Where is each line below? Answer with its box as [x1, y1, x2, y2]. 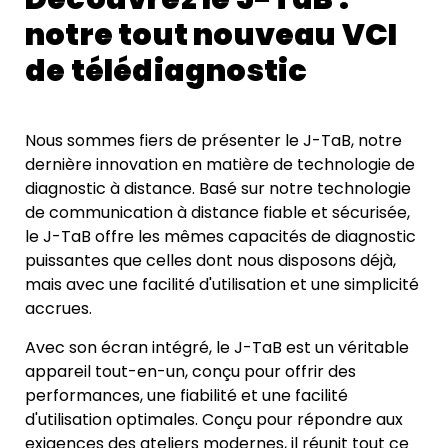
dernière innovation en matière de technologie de [25, 153, 415, 177]
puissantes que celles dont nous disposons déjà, [25, 249, 396, 273]
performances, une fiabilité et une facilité [25, 383, 348, 407]
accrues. [25, 297, 96, 321]
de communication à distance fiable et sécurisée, [25, 201, 410, 225]
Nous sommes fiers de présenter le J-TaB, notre [25, 129, 402, 153]
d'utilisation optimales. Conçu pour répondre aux [25, 407, 403, 431]
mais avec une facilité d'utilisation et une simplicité [25, 273, 419, 297]
